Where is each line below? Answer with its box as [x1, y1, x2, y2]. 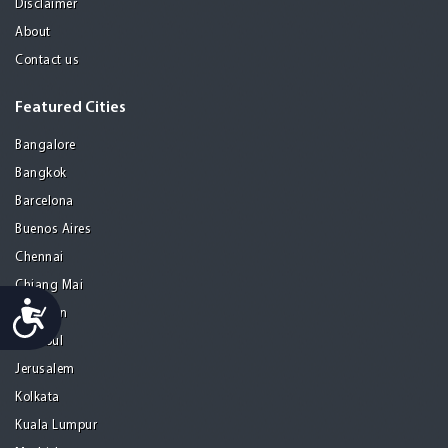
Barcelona [15, 195, 74, 209]
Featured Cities [15, 100, 126, 117]
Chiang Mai [15, 279, 83, 293]
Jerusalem [15, 363, 75, 377]
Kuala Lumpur [15, 419, 97, 433]
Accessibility [48, 296, 125, 317]
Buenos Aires [15, 223, 91, 237]
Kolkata [15, 391, 60, 405]
